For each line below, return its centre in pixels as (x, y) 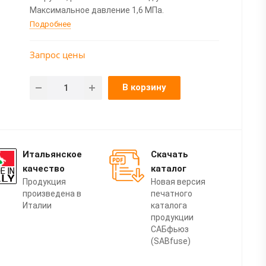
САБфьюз (170, 229)
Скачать (169, 154)
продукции (172, 217)
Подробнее (50, 24)
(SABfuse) (170, 241)
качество (44, 168)
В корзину (144, 87)
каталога (169, 205)
